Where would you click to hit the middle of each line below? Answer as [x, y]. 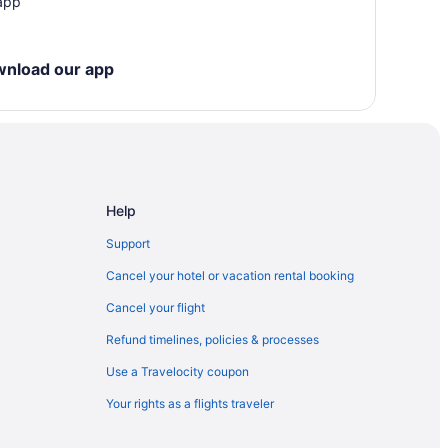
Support [128, 243]
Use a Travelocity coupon [177, 371]
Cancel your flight [155, 307]
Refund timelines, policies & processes [212, 339]
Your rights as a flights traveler [190, 403]
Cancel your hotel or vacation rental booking [230, 275]
